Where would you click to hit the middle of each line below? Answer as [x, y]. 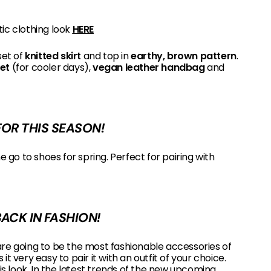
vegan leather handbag [149, 67]
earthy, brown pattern [184, 56]
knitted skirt [53, 56]
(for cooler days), [51, 67]
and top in [106, 56]
